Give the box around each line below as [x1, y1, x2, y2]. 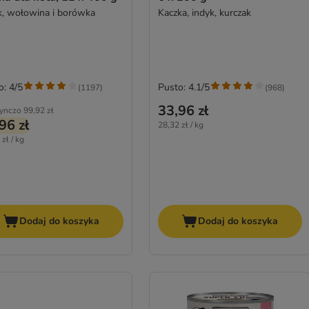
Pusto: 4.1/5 [157, 81, 210, 94]
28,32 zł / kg [157, 119, 203, 131]
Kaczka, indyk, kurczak [157, 6, 251, 20]
